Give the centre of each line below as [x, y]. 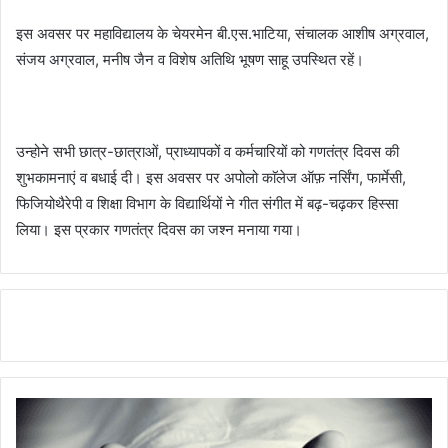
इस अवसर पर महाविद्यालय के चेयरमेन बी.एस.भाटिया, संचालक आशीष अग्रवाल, [222, 34]
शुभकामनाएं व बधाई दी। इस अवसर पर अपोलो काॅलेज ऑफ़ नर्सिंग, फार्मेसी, [211, 178]
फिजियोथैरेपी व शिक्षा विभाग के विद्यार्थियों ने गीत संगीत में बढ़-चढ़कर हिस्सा [207, 204]
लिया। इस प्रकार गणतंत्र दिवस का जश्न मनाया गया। [159, 230]
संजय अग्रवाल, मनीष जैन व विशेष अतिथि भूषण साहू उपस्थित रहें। [190, 60]
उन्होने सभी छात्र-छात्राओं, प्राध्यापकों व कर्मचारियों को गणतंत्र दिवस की [207, 152]
